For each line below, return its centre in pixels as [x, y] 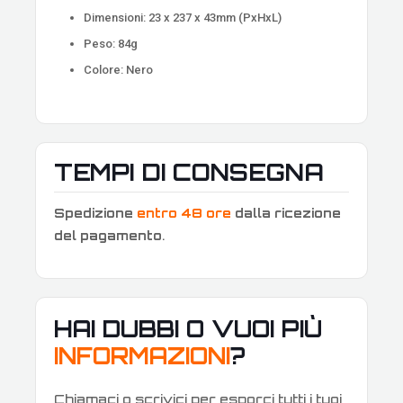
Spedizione [95, 212]
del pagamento [108, 235]
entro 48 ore [184, 212]
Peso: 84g [111, 43]
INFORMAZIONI [142, 355]
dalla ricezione [286, 212]
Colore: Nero [119, 69]
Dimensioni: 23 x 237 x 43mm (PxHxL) [183, 17]
